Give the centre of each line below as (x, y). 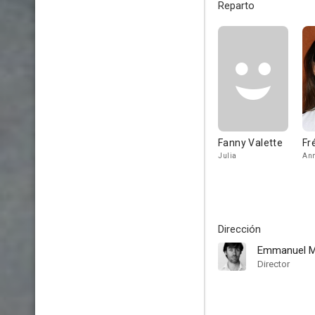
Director (274, 264)
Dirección (239, 229)
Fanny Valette (251, 143)
